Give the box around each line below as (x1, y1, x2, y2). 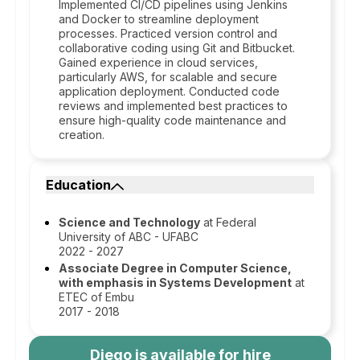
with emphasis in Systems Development (59, 276, 292, 289)
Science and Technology (59, 215, 200, 229)
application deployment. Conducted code (59, 84, 280, 98)
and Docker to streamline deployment (59, 12, 259, 26)
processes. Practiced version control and (59, 27, 277, 40)
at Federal (200, 215, 256, 229)
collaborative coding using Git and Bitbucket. (59, 41, 295, 55)
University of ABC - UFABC (59, 230, 198, 243)
